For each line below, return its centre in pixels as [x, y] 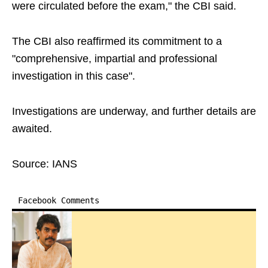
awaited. [32, 129]
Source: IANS [45, 164]
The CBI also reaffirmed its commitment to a [117, 42]
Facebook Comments [59, 201]
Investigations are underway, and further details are [134, 112]
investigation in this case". [74, 76]
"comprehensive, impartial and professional [115, 59]
